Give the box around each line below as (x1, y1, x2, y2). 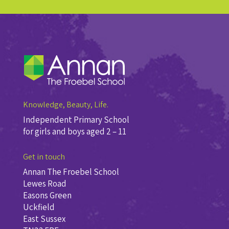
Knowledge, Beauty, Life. (22, 99, 108, 110)
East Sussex (22, 213, 65, 224)
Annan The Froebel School (22, 166, 119, 177)
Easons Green (22, 189, 72, 201)
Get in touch (22, 151, 65, 162)
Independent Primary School (22, 113, 129, 125)
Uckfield (22, 201, 55, 213)
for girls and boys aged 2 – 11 (22, 125, 126, 137)
